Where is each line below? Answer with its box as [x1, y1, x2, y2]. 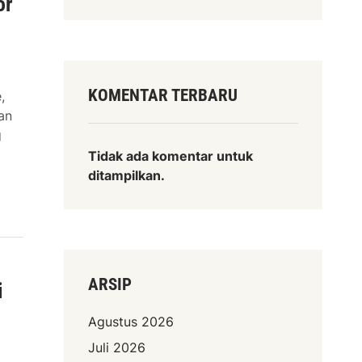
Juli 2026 [88, 339, 146, 356]
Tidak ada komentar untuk [88, 148, 254, 165]
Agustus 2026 [88, 314, 175, 330]
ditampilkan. [88, 167, 166, 184]
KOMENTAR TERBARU [88, 86, 238, 106]
